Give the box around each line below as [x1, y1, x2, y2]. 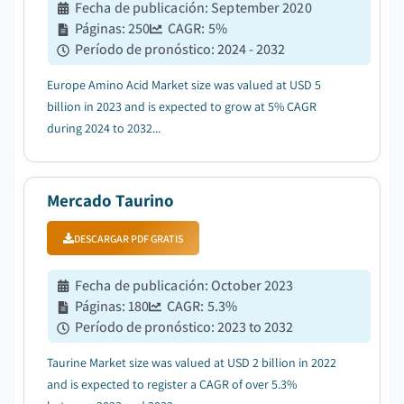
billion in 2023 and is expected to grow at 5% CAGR [47, 98, 317, 115]
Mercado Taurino [47, 189, 174, 211]
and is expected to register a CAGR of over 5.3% [47, 376, 297, 392]
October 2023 [211, 276, 294, 295]
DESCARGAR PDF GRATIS [74, 231, 183, 245]
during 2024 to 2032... [47, 120, 161, 136]
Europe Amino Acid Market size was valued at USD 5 [47, 77, 321, 93]
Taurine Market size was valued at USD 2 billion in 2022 [47, 354, 336, 371]
